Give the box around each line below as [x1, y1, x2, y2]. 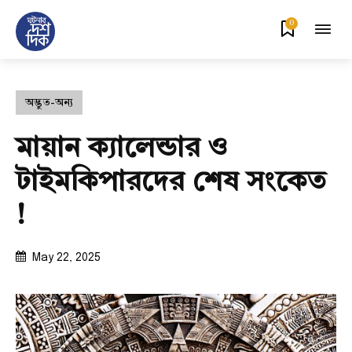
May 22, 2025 [32, 252, 101, 264]
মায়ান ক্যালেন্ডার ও [16, 135, 228, 163]
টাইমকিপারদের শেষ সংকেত [16, 169, 327, 197]
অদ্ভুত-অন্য [25, 97, 73, 108]
